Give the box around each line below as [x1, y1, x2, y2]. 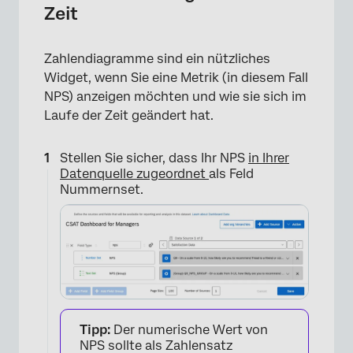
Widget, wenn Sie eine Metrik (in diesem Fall [44, 69, 308, 85]
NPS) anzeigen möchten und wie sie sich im [44, 88, 307, 104]
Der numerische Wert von [110, 321, 268, 337]
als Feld [209, 165, 254, 181]
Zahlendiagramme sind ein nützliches [44, 50, 270, 66]
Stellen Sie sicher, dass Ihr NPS [60, 150, 248, 165]
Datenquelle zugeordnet [60, 165, 209, 181]
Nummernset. [60, 181, 143, 197]
